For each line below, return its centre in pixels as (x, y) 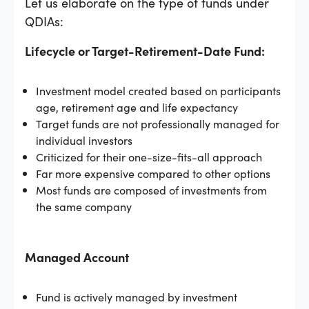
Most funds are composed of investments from (151, 189)
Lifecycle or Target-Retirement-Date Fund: (145, 50)
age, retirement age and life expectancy (137, 107)
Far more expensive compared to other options (153, 173)
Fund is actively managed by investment (137, 296)
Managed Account (77, 257)
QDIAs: (44, 21)
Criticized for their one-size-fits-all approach (149, 156)
